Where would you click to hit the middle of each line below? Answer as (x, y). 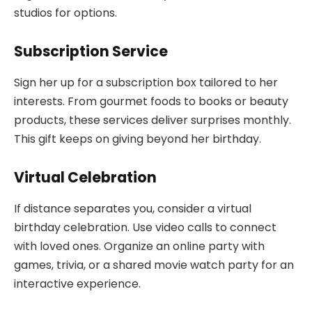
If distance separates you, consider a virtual (133, 208)
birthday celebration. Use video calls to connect (145, 227)
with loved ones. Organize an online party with (139, 246)
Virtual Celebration (85, 178)
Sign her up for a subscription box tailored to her (146, 82)
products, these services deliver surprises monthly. (153, 120)
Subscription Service (91, 52)
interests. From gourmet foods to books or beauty (151, 101)
